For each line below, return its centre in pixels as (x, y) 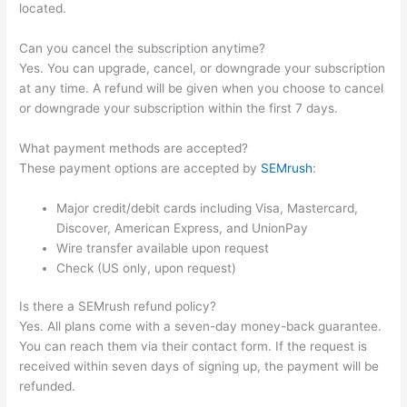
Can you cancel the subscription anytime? (143, 48)
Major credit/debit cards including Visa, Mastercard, (208, 208)
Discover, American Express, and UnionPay (183, 228)
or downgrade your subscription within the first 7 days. (179, 108)
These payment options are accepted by (140, 168)
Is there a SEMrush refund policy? (118, 307)
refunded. (48, 387)
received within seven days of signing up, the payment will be (199, 367)
